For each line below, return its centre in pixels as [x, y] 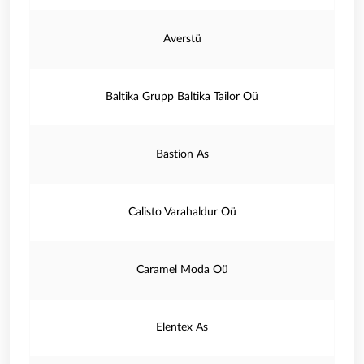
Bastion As [182, 154]
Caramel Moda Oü [182, 270]
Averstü [182, 39]
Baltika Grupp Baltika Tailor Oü [182, 97]
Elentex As [182, 327]
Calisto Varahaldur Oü [182, 212]
